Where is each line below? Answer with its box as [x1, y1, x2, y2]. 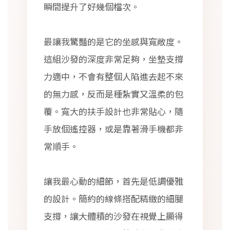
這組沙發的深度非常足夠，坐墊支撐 [44, 52, 183, 65]
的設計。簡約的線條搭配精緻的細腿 [44, 192, 183, 205]
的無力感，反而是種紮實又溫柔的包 [44, 87, 183, 100]
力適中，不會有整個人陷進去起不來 [44, 70, 183, 83]
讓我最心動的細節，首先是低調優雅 [44, 175, 183, 187]
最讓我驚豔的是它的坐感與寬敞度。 [44, 35, 183, 48]
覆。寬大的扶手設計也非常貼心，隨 [44, 105, 183, 118]
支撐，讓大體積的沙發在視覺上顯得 [44, 209, 183, 222]
